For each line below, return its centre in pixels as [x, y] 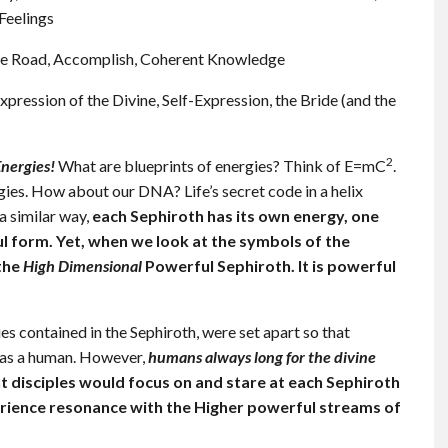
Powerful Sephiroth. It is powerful [269, 266]
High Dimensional [82, 266]
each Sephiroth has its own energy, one [234, 216]
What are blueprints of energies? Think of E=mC [222, 166]
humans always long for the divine [262, 357]
